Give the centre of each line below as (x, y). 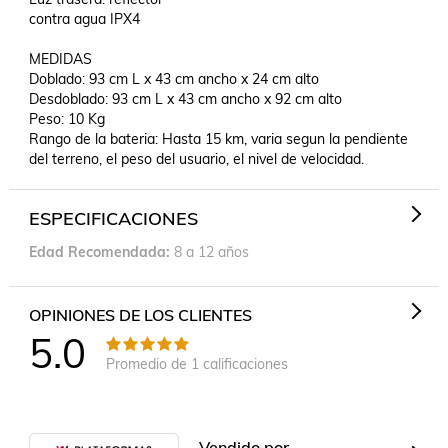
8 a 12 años (211, 252)
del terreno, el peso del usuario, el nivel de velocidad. (196, 159)
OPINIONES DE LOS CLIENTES (140, 315)
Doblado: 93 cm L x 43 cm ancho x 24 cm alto (173, 79)
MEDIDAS (60, 59)
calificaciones (243, 363)
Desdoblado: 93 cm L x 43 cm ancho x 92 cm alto (185, 99)
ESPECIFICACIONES (113, 218)
